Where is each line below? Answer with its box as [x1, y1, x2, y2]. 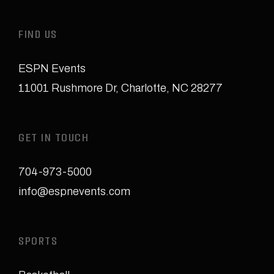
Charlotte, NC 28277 [121, 82, 223, 95]
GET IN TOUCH [18, 135, 89, 144]
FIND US [18, 31, 57, 41]
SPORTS [18, 238, 57, 248]
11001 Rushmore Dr [18, 82, 116, 95]
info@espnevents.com [18, 185, 130, 198]
